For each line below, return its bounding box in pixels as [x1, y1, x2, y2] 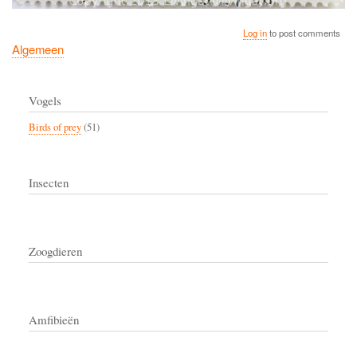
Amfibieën [29, 312, 79, 328]
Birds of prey [29, 120, 81, 135]
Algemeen [12, 41, 64, 58]
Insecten [29, 175, 69, 191]
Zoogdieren [29, 243, 82, 260]
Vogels [29, 92, 61, 109]
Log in [243, 26, 268, 40]
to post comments [267, 26, 341, 40]
